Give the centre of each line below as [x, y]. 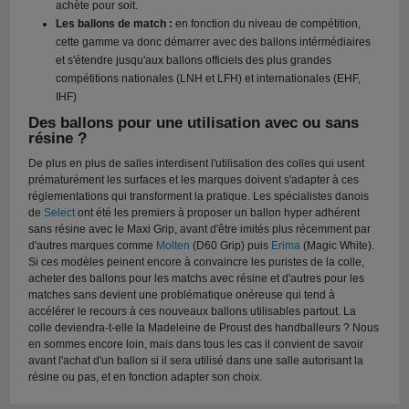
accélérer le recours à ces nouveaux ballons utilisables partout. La [193, 312]
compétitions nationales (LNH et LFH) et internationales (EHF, [209, 79]
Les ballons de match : [115, 24]
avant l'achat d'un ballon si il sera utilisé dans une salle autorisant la [196, 361]
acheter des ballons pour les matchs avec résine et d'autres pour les [197, 279]
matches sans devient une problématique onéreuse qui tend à [182, 295]
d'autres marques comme [93, 246]
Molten [173, 246]
